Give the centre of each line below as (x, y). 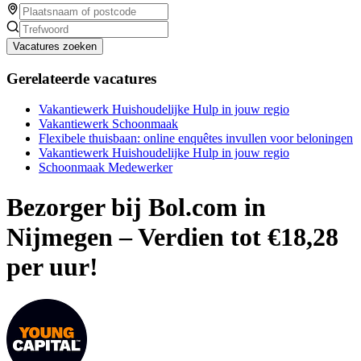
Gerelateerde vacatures (81, 78)
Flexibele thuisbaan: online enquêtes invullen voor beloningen (196, 139)
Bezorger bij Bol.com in (136, 207)
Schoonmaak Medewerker (106, 168)
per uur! (52, 266)
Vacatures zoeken (55, 46)
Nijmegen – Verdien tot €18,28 (172, 237)
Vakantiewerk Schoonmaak (108, 124)
